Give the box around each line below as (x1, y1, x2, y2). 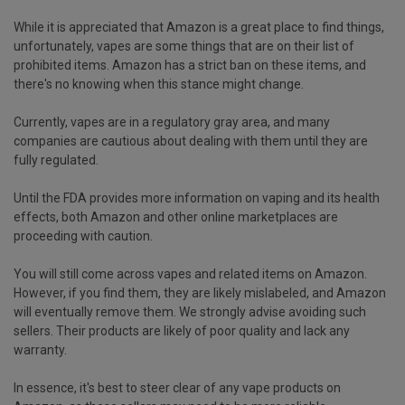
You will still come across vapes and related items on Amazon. (14, 266, 367, 281)
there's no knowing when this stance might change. (14, 76, 306, 91)
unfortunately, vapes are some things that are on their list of (14, 38, 354, 53)
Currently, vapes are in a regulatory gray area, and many (14, 114, 330, 129)
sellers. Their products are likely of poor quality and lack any (14, 323, 350, 338)
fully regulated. (14, 152, 99, 167)
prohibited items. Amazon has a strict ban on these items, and (14, 57, 366, 72)
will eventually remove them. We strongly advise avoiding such (14, 304, 366, 319)
